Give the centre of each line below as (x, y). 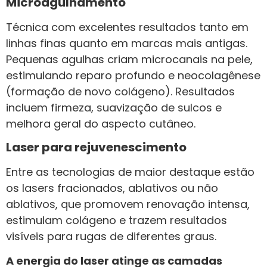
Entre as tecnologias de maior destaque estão (130, 172)
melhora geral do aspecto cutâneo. (101, 123)
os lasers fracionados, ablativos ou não (112, 188)
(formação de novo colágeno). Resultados (120, 91)
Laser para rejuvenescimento (96, 148)
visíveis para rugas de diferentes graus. (111, 237)
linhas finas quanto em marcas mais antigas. (127, 43)
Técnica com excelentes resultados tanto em (127, 27)
